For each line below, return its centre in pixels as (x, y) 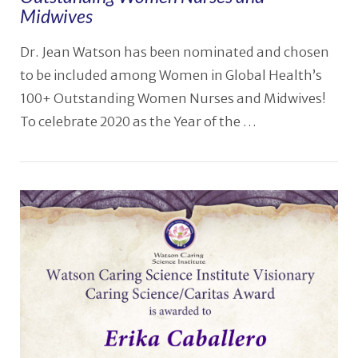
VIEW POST (179, 250)
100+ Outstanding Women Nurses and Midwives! (173, 98)
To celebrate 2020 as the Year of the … (138, 121)
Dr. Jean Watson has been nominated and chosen (174, 52)
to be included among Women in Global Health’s (171, 75)
